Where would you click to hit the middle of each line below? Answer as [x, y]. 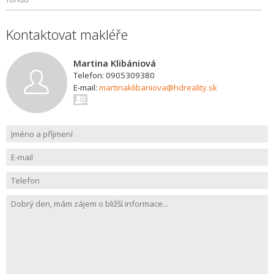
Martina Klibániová [115, 63]
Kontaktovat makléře [67, 34]
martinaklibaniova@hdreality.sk [158, 87]
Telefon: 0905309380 [114, 75]
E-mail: [86, 87]
